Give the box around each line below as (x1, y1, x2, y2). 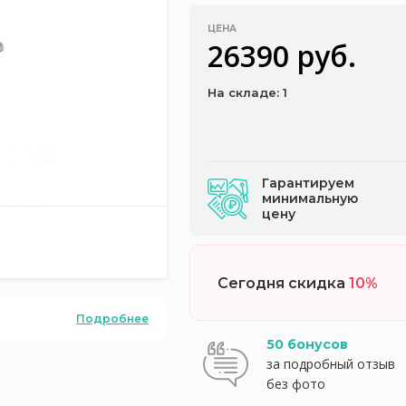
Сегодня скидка (217, 274, 349, 292)
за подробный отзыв (266, 355, 395, 372)
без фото (266, 375, 325, 392)
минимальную (262, 190, 358, 207)
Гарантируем (262, 175, 354, 191)
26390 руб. (208, 36, 356, 75)
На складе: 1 (208, 85, 287, 100)
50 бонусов (266, 336, 348, 353)
